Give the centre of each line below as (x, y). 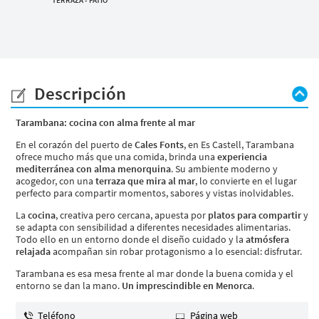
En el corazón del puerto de (75, 145)
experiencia (242, 157)
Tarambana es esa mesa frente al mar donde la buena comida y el (155, 274)
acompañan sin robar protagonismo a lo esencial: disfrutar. (176, 252)
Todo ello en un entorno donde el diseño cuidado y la (131, 240)
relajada (33, 252)
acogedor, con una (56, 181)
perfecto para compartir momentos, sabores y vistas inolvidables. (155, 193)
